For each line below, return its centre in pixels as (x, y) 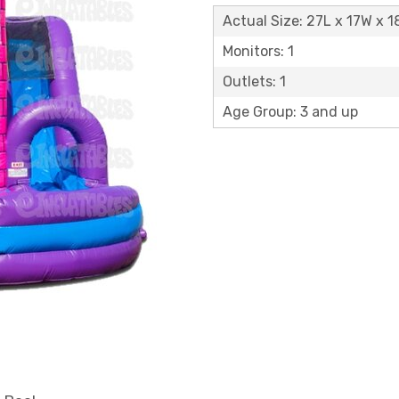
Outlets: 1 (254, 81)
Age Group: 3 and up (290, 112)
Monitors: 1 (258, 51)
